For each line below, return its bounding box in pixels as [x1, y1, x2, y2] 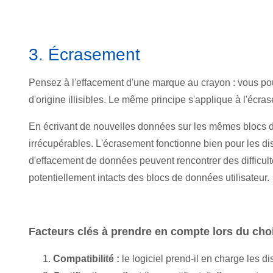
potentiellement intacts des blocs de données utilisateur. [29, 172, 269, 183]
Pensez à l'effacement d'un [29, 77, 144, 88]
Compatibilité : [53, 253, 122, 264]
